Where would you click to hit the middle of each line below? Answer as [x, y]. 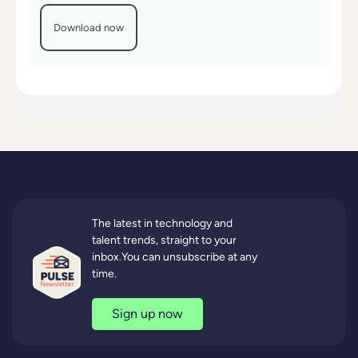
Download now [89, 27]
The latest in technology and [162, 223]
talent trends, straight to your [164, 239]
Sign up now [147, 313]
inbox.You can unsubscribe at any [175, 256]
